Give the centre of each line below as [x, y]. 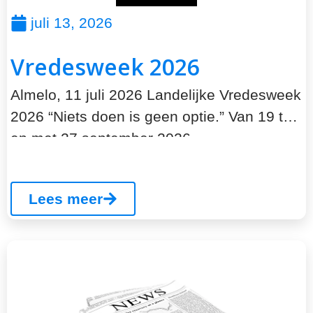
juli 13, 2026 [72, 23]
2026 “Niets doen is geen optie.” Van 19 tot [153, 116]
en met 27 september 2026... [107, 138]
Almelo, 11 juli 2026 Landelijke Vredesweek [156, 95]
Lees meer [66, 199]
